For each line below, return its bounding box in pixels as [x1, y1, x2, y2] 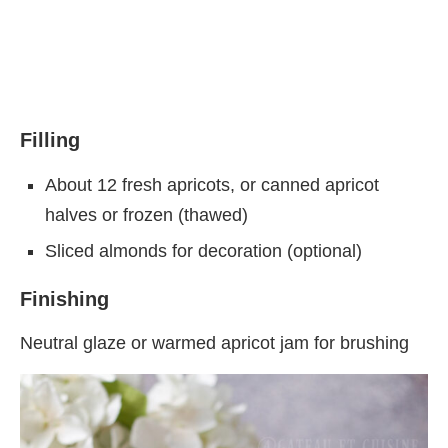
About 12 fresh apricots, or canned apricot [45, 174, 379, 195]
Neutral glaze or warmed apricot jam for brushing [20, 332, 409, 353]
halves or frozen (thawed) [45, 204, 248, 225]
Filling [20, 128, 80, 151]
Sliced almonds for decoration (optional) [45, 240, 362, 261]
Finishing [20, 287, 109, 310]
